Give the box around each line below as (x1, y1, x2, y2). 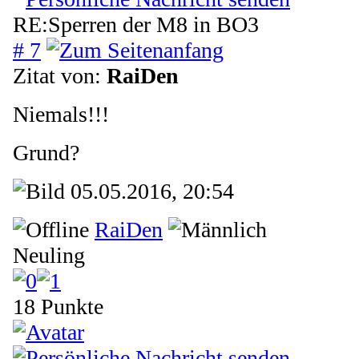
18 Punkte (13, 293, 103, 319)
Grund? (13, 139, 79, 165)
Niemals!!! (13, 101, 109, 127)
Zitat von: (13, 63, 107, 88)
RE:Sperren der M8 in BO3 (13, 11, 259, 37)
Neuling (13, 242, 85, 268)
